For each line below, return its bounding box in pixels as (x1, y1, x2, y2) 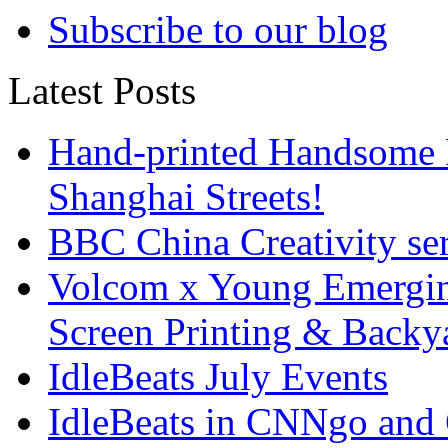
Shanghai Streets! (48, 174, 324, 218)
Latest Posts (8, 68, 196, 112)
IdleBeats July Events (48, 354, 388, 398)
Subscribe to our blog (48, 7, 388, 51)
